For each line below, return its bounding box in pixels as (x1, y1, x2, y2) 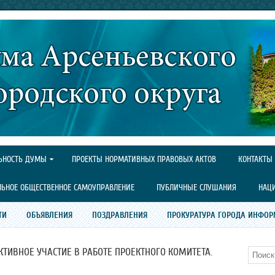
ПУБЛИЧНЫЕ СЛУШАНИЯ (157, 183, 236, 192)
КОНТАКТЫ (238, 155, 273, 164)
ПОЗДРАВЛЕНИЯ (91, 210, 147, 220)
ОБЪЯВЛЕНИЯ (26, 210, 72, 220)
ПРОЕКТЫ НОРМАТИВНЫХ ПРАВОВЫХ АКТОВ (72, 155, 216, 164)
